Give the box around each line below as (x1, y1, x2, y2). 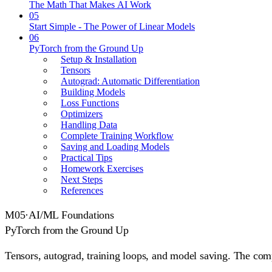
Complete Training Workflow (61, 130, 174, 141)
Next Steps (61, 174, 103, 185)
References (61, 185, 103, 195)
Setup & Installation (61, 53, 137, 64)
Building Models (61, 86, 125, 97)
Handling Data (61, 119, 117, 130)
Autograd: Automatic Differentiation (61, 75, 200, 86)
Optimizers (61, 108, 103, 119)
